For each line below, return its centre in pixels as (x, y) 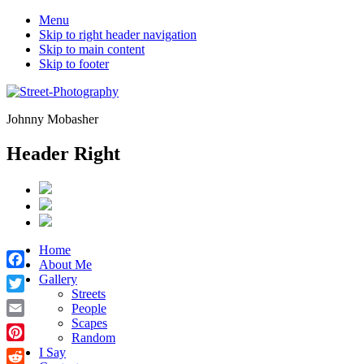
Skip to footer (74, 64)
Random (93, 337)
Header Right (63, 153)
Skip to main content (92, 49)
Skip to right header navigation (118, 35)
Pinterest (28, 350)
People (89, 308)
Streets (89, 293)
